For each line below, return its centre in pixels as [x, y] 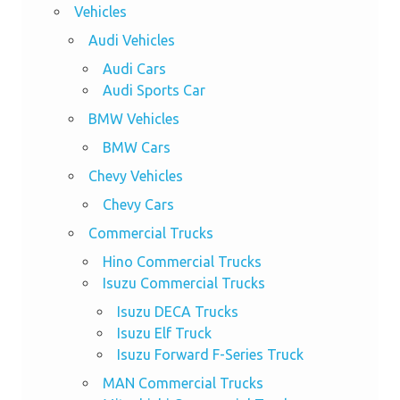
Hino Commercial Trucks [182, 262]
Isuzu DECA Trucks [177, 312]
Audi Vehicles [131, 41]
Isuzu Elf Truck [164, 333]
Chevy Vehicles [135, 176]
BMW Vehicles [133, 119]
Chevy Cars [138, 205]
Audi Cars [134, 69]
